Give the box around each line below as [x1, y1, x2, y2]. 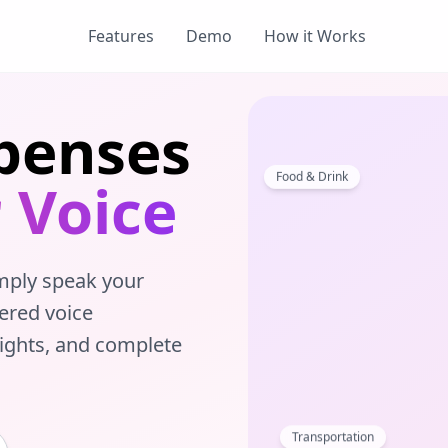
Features [88, 25, 154, 47]
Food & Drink [276, 159, 348, 177]
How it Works [264, 25, 366, 47]
